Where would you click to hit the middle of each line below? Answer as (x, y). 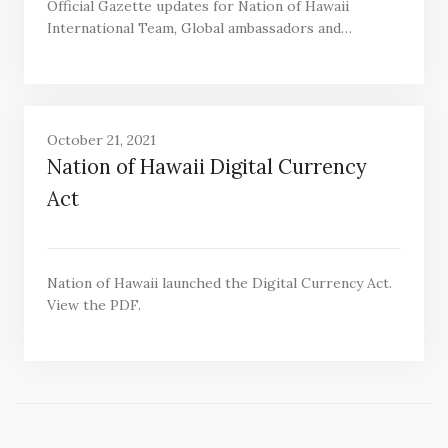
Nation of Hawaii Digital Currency (206, 167)
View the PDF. (93, 304)
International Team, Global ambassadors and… (199, 27)
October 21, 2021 (101, 140)
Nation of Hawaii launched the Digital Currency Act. (219, 282)
